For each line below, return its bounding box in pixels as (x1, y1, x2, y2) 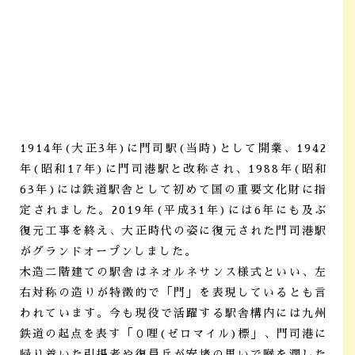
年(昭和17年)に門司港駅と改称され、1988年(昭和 (20, 163, 327, 175)
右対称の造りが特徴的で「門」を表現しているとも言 (20, 287, 327, 299)
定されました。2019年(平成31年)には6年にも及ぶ (20, 204, 327, 216)
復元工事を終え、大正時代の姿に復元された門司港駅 (20, 225, 327, 237)
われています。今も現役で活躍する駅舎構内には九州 (20, 307, 327, 319)
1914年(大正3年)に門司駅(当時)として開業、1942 (20, 143, 327, 155)
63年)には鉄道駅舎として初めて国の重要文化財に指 (20, 184, 327, 196)
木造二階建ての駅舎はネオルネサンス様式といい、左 (20, 266, 327, 278)
